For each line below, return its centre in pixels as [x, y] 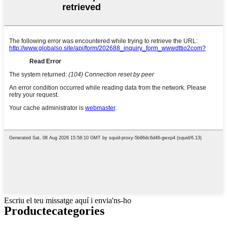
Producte [28, 211]
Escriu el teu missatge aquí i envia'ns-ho [68, 201]
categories [78, 211]
